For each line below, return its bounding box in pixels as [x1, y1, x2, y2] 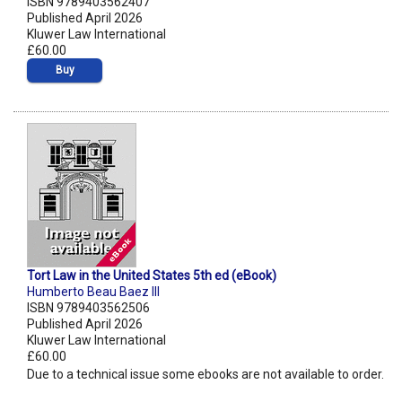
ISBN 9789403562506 [27, 301, 150, 316]
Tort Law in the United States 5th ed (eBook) [27, 268, 276, 284]
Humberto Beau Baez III [27, 284, 160, 300]
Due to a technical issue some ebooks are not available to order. [27, 367, 384, 382]
